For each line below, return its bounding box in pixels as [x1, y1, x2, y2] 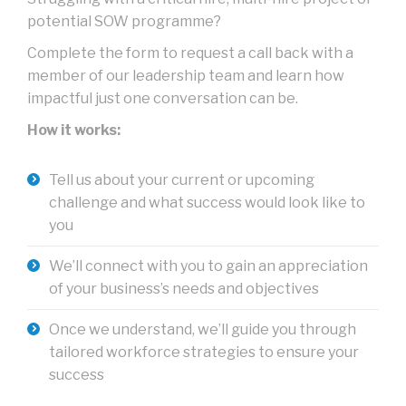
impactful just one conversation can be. [27, 89, 298, 107]
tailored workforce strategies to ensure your [49, 343, 359, 361]
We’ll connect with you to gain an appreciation [49, 256, 368, 275]
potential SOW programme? [27, 12, 221, 30]
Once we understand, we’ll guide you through [49, 320, 356, 338]
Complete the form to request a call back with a [27, 43, 353, 62]
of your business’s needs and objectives [49, 279, 319, 297]
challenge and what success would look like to [49, 193, 365, 211]
